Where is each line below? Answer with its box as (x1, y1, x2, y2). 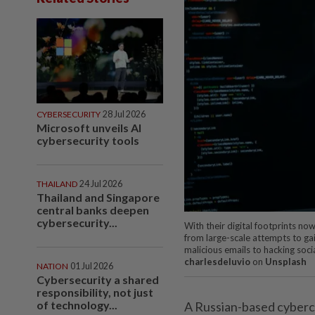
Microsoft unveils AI (37, 120, 141, 134)
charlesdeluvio (184, 256, 250, 268)
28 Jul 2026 (103, 108, 146, 120)
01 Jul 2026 (70, 260, 113, 271)
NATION (37, 260, 68, 271)
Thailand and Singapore (37, 190, 160, 204)
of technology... (37, 297, 117, 311)
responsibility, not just (37, 285, 153, 299)
